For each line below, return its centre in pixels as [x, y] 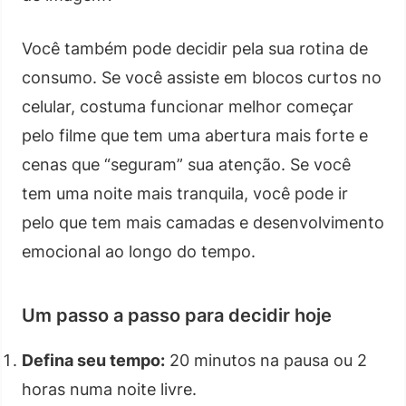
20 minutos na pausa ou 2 [266, 360]
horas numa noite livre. [109, 389]
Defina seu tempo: [93, 360]
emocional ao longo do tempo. [139, 251]
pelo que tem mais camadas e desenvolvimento [203, 222]
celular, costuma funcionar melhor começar [188, 106]
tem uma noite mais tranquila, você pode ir [185, 193]
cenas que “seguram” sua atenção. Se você [186, 164]
